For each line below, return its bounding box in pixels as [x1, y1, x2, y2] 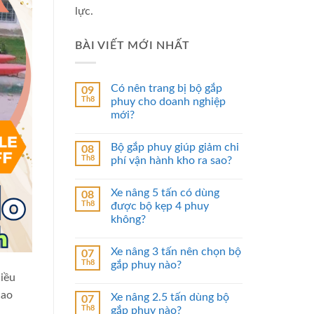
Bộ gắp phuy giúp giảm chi [111, 142, 239, 153]
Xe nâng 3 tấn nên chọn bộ [111, 246, 241, 258]
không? [111, 214, 146, 226]
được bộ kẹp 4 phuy [111, 200, 209, 212]
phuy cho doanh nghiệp [111, 96, 226, 108]
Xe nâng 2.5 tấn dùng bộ [111, 292, 229, 303]
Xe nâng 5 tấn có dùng [111, 187, 219, 199]
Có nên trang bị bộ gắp [111, 83, 222, 95]
